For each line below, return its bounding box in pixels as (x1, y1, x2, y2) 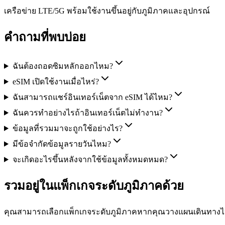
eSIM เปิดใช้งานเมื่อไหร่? (12, 77, 99, 86)
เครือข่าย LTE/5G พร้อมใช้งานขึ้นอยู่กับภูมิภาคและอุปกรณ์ (4, 7, 210, 16)
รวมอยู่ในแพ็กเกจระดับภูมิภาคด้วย (4, 179, 184, 192)
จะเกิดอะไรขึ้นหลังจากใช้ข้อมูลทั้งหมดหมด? (12, 155, 168, 164)
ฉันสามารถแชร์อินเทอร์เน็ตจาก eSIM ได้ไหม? (12, 92, 172, 101)
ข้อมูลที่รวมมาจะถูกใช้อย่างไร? (12, 124, 123, 133)
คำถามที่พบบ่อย (4, 31, 86, 44)
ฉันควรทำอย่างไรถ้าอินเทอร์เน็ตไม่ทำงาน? (12, 108, 163, 117)
